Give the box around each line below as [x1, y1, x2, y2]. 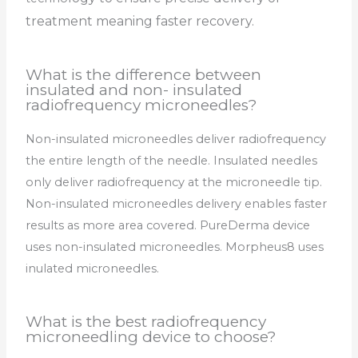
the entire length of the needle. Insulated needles [26, 153, 318, 169]
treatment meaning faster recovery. [26, 13, 255, 29]
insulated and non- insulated [26, 81, 243, 100]
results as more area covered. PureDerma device [26, 218, 311, 233]
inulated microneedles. [26, 261, 160, 276]
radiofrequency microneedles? [26, 96, 258, 115]
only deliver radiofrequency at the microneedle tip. [26, 175, 323, 190]
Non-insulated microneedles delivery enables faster [26, 197, 328, 212]
